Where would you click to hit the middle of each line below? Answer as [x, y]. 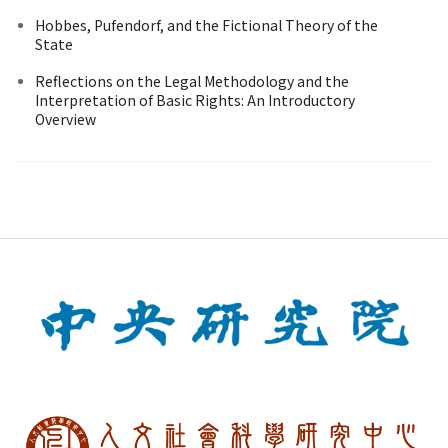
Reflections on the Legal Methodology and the [192, 80]
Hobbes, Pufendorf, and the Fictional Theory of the [206, 24]
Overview [65, 118]
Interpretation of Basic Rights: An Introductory [195, 99]
